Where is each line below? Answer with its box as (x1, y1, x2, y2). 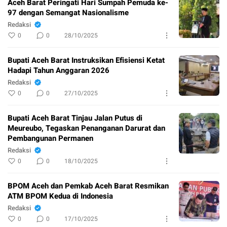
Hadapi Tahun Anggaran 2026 (8, 64, 109, 76)
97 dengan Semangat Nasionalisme (8, 7, 129, 18)
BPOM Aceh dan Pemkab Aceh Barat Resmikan (8, 180, 169, 192)
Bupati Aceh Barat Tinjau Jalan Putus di (8, 112, 142, 124)
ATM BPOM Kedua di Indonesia (8, 190, 113, 202)
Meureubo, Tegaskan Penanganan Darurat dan (8, 122, 165, 134)
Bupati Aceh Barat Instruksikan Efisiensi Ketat (8, 54, 165, 66)
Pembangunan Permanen (8, 132, 93, 144)
